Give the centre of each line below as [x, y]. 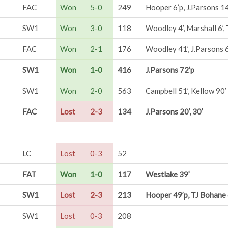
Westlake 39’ [168, 174]
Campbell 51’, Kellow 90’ [186, 91]
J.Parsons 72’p [170, 70]
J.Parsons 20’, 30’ [174, 111]
